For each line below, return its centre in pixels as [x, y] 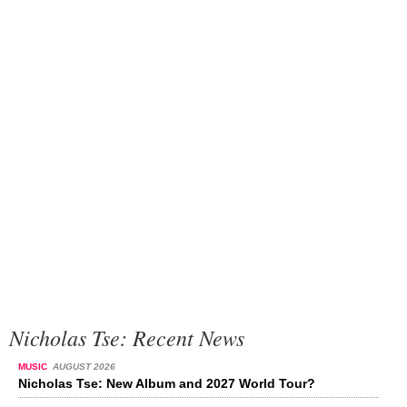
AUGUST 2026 [84, 367]
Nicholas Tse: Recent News [127, 337]
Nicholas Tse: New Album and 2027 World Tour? [167, 383]
